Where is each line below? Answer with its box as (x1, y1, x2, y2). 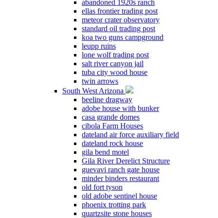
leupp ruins (82, 42, 116, 50)
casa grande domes (82, 113, 140, 121)
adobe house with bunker (82, 104, 159, 112)
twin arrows (82, 77, 118, 85)
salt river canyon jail (82, 59, 144, 68)
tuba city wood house (82, 68, 147, 76)
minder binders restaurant (82, 174, 159, 182)
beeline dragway (82, 95, 132, 104)
